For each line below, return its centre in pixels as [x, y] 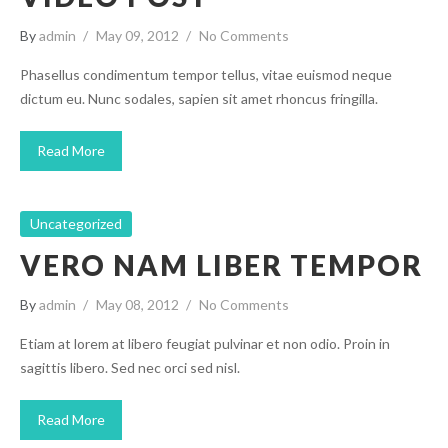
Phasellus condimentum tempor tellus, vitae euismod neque [206, 74]
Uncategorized [76, 223]
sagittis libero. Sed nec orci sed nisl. [130, 367]
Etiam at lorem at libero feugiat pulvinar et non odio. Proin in [205, 343]
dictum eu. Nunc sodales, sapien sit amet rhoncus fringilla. [199, 98]
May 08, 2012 [137, 304]
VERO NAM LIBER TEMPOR [221, 265]
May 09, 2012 [137, 35]
